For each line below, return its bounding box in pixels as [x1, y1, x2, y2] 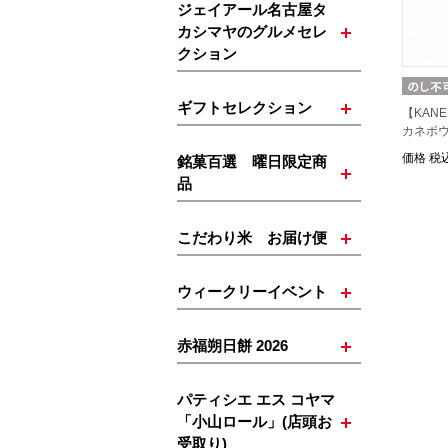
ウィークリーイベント [177, 283, 327, 300]
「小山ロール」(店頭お [177, 413, 332, 430]
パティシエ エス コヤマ [177, 391, 335, 408]
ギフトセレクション [177, 99, 312, 116]
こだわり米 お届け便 [177, 229, 327, 246]
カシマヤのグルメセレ [177, 23, 327, 40]
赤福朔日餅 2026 [177, 337, 288, 354]
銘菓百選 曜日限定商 [177, 153, 327, 170]
